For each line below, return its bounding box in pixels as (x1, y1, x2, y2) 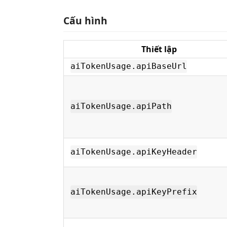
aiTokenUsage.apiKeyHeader (70, 147, 197, 157)
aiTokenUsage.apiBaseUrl (70, 61, 187, 71)
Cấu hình (63, 13, 107, 27)
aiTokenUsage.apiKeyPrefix (70, 187, 197, 197)
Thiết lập (141, 43, 177, 55)
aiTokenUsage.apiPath (70, 101, 172, 111)
